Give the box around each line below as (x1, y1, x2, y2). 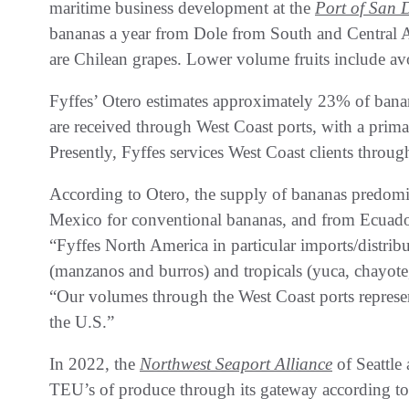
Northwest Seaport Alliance (140, 353, 332, 373)
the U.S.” (49, 311, 114, 331)
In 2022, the (49, 353, 140, 373)
